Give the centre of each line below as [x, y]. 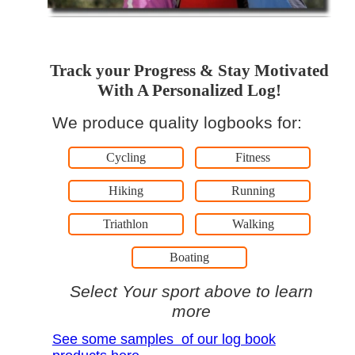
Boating [189, 257]
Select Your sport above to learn [192, 291]
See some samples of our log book [164, 339]
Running [253, 190]
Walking [253, 223]
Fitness [253, 157]
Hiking [126, 190]
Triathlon [126, 223]
